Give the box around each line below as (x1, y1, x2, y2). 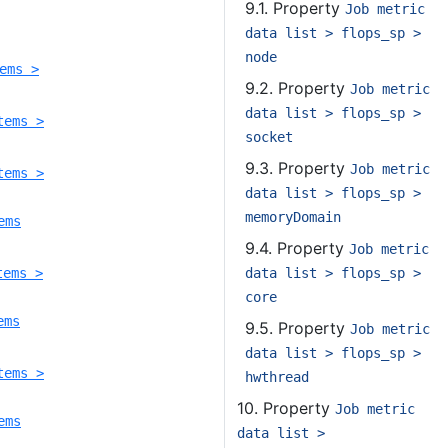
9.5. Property (245, 318, 350, 338)
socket (245, 129, 293, 145)
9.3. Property (245, 158, 350, 178)
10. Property (237, 398, 335, 418)
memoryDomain (245, 209, 341, 225)
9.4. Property (245, 238, 349, 258)
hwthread (245, 369, 309, 385)
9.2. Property (245, 78, 350, 98)
